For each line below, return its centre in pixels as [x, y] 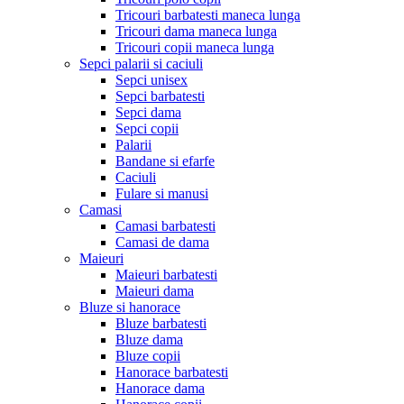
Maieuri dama [155, 290]
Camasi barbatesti [165, 225]
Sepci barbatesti [160, 96]
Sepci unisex [151, 79]
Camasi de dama [162, 242]
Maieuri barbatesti [166, 274]
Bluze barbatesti [161, 323]
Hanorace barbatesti [172, 372]
